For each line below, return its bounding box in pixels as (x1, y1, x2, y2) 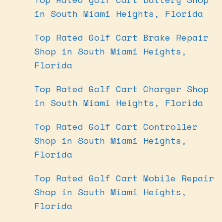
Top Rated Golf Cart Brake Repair (34, 30, 209, 44)
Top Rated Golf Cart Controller (34, 119, 198, 133)
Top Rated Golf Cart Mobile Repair (34, 171, 214, 184)
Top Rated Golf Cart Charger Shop (34, 82, 209, 95)
